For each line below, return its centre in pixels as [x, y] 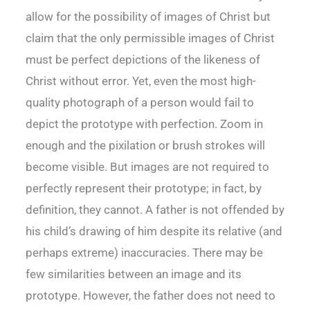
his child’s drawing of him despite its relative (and [154, 231]
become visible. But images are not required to [147, 167]
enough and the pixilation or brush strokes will [145, 146]
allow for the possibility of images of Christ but [148, 17]
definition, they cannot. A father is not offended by [155, 210]
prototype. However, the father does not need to [151, 296]
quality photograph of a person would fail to [140, 103]
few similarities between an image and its [134, 274]
